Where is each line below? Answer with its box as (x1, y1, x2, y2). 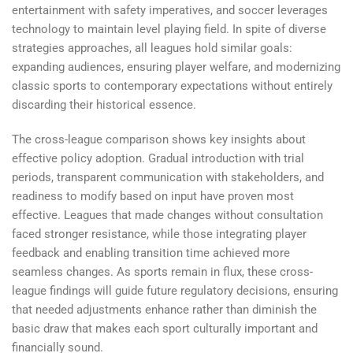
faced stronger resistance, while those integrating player (12, 226, 307, 241)
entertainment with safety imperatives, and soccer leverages (12, 3, 328, 18)
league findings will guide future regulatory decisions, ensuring (12, 283, 338, 298)
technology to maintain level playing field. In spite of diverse (12, 22, 326, 37)
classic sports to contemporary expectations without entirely (12, 79, 333, 94)
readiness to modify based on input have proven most (12, 188, 294, 203)
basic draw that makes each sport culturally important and (12, 321, 318, 336)
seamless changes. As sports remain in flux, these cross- (12, 264, 313, 279)
